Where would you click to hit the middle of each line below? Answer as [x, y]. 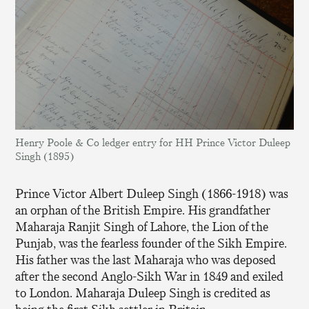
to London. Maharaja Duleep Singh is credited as [143, 293]
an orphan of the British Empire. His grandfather [143, 211]
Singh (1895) [45, 157]
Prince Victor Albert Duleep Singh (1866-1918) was [152, 194]
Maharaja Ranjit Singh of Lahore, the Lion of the [142, 227]
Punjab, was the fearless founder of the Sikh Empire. [151, 244]
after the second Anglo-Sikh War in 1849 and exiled [150, 277]
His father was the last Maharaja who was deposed [146, 260]
